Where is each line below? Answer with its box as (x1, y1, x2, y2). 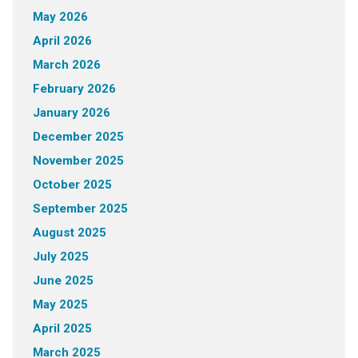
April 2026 (32, 34, 92, 49)
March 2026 (32, 58, 101, 73)
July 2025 (32, 249, 89, 265)
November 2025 (32, 153, 124, 169)
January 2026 (32, 105, 110, 121)
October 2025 (32, 177, 112, 193)
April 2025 (32, 321, 92, 336)
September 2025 (32, 201, 128, 217)
